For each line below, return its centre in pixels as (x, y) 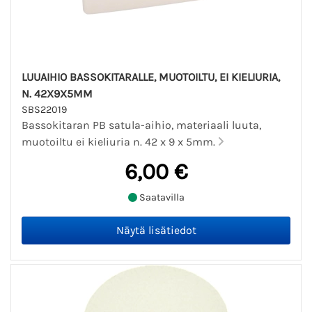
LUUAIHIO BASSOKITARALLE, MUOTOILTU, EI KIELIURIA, (151, 77)
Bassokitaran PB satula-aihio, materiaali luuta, (141, 125)
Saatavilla (161, 198)
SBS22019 (44, 109)
